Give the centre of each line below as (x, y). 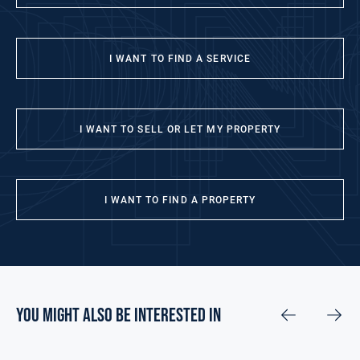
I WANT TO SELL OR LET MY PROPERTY (180, 130)
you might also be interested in (119, 316)
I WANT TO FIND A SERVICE (180, 59)
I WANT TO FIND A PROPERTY (180, 200)
